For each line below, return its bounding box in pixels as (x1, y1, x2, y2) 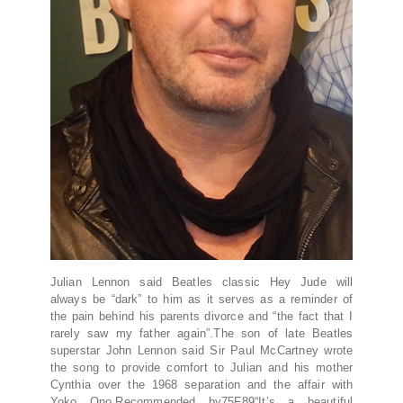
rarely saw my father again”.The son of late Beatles (49, 326, 354, 340)
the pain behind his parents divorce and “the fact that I (49, 309, 354, 323)
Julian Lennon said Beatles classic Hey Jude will (49, 274, 354, 289)
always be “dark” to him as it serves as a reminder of (49, 291, 354, 306)
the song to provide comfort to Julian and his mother (49, 360, 354, 374)
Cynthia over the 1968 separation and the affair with (49, 377, 354, 391)
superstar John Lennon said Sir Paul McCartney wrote (49, 343, 354, 357)
